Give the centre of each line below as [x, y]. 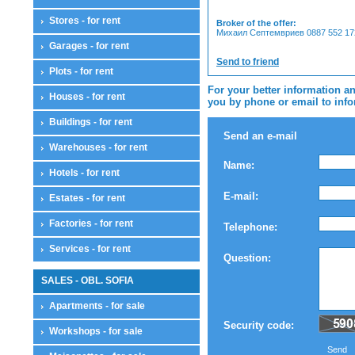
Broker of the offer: [256, 23]
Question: [247, 258]
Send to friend [248, 61]
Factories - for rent [91, 223]
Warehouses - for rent [98, 147]
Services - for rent [90, 248]
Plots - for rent [81, 71]
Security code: [259, 325]
